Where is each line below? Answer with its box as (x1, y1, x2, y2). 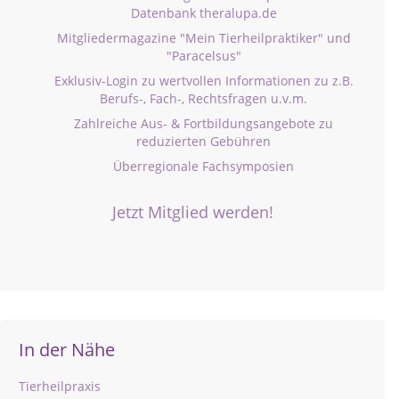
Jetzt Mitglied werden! (111, 201, 273, 223)
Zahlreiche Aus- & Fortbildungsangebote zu (74, 115, 333, 132)
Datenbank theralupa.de (130, 4, 277, 21)
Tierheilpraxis (19, 378, 101, 395)
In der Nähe (19, 338, 115, 362)
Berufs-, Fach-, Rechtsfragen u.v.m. (100, 90, 307, 107)
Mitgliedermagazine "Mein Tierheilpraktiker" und (56, 29, 351, 46)
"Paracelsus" (166, 47, 241, 64)
